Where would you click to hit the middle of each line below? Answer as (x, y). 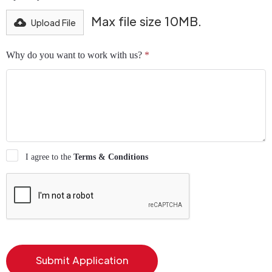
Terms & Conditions (111, 157)
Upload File (53, 22)
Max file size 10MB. (146, 21)
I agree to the (49, 157)
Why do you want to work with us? (75, 55)
